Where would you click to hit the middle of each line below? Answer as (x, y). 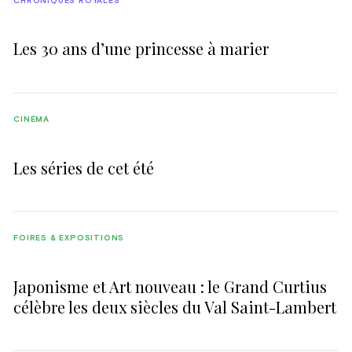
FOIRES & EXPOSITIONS (69, 238)
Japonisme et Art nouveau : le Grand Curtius (170, 286)
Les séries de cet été (84, 167)
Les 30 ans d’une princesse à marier (141, 49)
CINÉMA (32, 119)
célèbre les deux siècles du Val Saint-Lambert (175, 306)
